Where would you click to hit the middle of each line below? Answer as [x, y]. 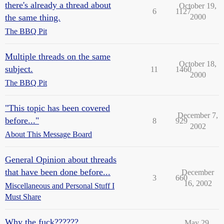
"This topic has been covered [57, 108]
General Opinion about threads [61, 159]
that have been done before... [58, 172]
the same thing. [33, 17]
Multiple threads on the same [58, 56]
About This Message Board [48, 134]
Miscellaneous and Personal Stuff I [60, 186]
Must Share [23, 197]
